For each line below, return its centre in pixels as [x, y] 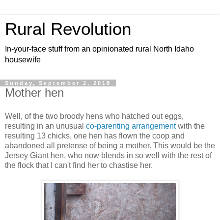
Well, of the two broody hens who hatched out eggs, [94, 116]
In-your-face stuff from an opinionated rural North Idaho [99, 49]
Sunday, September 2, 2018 [58, 83]
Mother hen [34, 93]
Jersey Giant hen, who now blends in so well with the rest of [108, 155]
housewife [23, 60]
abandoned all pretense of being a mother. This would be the [110, 145]
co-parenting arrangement [131, 126]
